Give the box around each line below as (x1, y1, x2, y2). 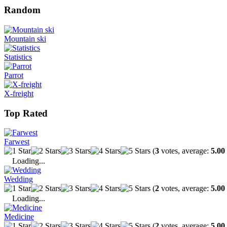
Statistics (4, 52, 32, 61)
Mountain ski (4, 34, 46, 43)
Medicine (4, 212, 34, 221)
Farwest (4, 137, 29, 146)
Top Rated (4, 107, 48, 119)
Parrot (4, 70, 23, 80)
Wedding (4, 175, 33, 184)
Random (4, 5, 41, 16)
